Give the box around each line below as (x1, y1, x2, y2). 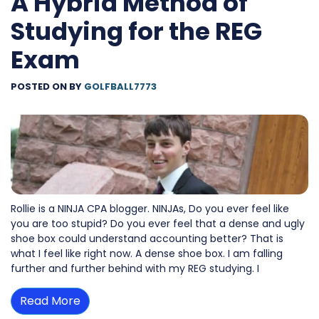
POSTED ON (11, 79, 69, 93)
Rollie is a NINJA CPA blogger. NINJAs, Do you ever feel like (11, 202, 289, 216)
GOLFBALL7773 (84, 79, 157, 93)
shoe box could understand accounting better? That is (11, 231, 283, 246)
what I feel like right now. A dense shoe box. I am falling (11, 246, 283, 261)
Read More (20, 293, 80, 310)
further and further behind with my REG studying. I (11, 261, 259, 276)
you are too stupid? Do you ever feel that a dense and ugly (11, 216, 305, 231)
